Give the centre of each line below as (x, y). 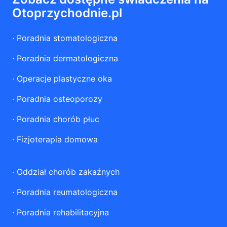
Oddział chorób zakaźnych (68, 172)
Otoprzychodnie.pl (67, 13)
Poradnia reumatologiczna (67, 192)
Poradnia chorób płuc (58, 119)
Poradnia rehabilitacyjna (63, 212)
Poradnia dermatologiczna (67, 58)
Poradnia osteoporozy (60, 99)
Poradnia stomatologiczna (67, 38)
